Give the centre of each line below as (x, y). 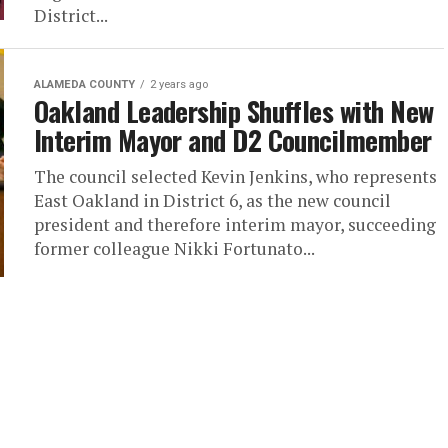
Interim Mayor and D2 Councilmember (233, 140)
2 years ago (179, 84)
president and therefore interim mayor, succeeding (235, 224)
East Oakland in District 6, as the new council (212, 200)
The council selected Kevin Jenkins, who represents (235, 176)
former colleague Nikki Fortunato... (174, 248)
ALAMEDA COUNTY (84, 84)
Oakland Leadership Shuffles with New (234, 111)
